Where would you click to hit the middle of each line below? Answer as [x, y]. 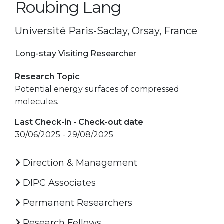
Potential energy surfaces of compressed [97, 89]
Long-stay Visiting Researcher [76, 53]
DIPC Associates [58, 183]
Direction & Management [79, 163]
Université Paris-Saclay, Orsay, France [106, 31]
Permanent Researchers [76, 203]
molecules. [37, 101]
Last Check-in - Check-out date [79, 122]
